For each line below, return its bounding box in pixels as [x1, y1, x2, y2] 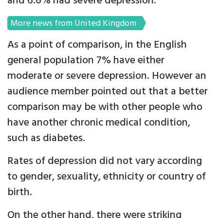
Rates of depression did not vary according [7, 153, 202, 170]
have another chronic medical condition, [7, 114, 190, 131]
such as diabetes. [7, 130, 85, 147]
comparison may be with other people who [7, 99, 202, 116]
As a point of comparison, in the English [7, 36, 187, 54]
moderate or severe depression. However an [7, 68, 206, 85]
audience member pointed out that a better [7, 83, 208, 100]
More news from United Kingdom [11, 17, 136, 31]
